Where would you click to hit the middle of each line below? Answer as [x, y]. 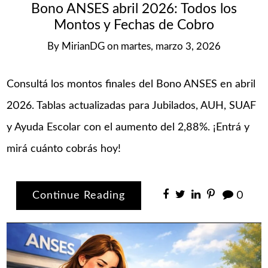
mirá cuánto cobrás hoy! [64, 149]
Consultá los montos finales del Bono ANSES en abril [131, 84]
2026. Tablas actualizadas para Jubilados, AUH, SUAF [132, 106]
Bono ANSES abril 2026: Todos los [134, 9]
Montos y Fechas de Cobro [134, 25]
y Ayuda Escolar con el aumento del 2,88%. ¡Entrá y [128, 127]
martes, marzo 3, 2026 [171, 47]
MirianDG [83, 47]
